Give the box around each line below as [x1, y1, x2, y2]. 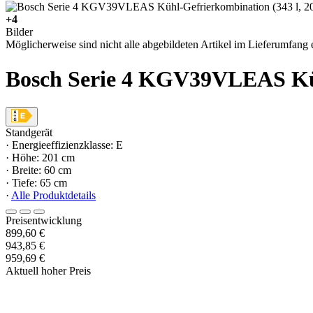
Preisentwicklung [6, 214, 82, 227]
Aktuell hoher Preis [6, 265, 91, 277]
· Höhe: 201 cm [6, 152, 75, 164]
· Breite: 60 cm [6, 164, 71, 177]
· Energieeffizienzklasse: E [6, 139, 123, 152]
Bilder [6, 26, 33, 38]
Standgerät [6, 126, 52, 139]
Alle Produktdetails [11, 189, 96, 202]
